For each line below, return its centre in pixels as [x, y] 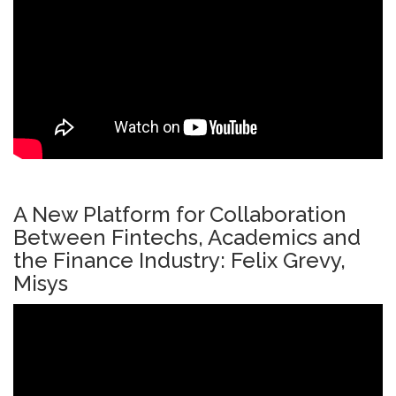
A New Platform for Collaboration [180, 214]
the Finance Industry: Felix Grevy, [179, 260]
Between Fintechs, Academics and [187, 237]
